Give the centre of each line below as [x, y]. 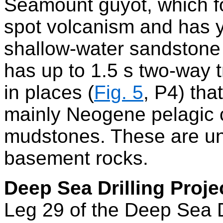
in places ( [49, 92]
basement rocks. [76, 158]
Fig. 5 [119, 92]
